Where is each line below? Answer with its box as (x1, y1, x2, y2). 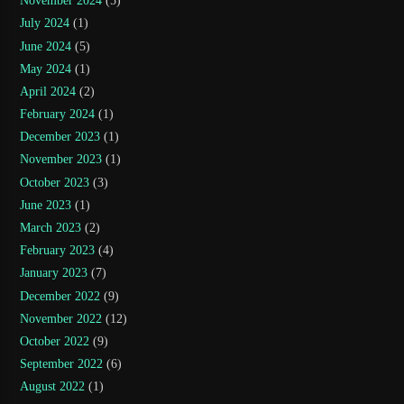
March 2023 (20, 221, 82, 235)
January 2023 (20, 266, 88, 280)
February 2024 (20, 107, 96, 122)
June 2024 (20, 39, 72, 53)
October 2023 (20, 175, 90, 189)
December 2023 (20, 130, 101, 144)
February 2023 (20, 243, 96, 258)
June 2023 (20, 197, 72, 212)
